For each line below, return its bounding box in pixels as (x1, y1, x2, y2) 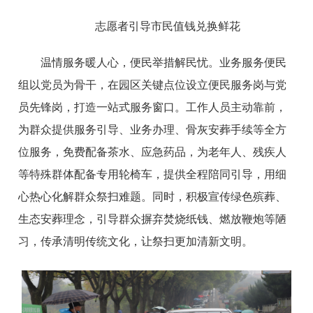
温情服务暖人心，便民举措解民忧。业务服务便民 (41, 57, 287, 69)
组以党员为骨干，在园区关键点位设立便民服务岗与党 (18, 79, 287, 92)
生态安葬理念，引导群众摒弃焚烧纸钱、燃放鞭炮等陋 (18, 213, 287, 226)
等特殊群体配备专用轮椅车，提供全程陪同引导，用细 (18, 168, 287, 181)
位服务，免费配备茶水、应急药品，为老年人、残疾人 (18, 146, 287, 159)
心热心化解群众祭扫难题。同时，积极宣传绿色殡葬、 (18, 191, 287, 203)
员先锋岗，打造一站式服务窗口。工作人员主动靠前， (18, 101, 287, 114)
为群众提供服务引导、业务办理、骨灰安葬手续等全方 (18, 124, 287, 136)
